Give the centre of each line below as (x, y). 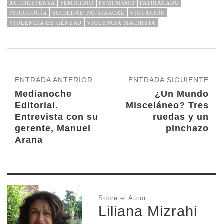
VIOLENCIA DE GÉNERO (46, 23)
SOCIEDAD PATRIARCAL (89, 13)
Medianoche (43, 94)
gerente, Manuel (53, 128)
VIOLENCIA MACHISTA (121, 23)
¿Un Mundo (182, 94)
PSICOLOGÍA (28, 13)
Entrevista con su (57, 117)
